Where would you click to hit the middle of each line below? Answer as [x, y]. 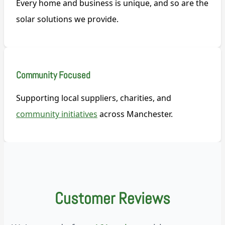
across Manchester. [135, 114]
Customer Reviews [113, 199]
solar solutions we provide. [67, 19]
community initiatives [57, 114]
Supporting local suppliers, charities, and [94, 98]
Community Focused [53, 75]
